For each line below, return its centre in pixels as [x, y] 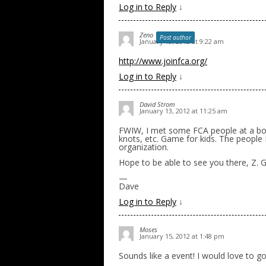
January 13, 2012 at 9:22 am [182, 41]
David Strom [157, 104]
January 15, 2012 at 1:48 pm [182, 236]
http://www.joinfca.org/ [163, 61]
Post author [175, 37]
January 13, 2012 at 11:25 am [183, 111]
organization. [144, 147]
